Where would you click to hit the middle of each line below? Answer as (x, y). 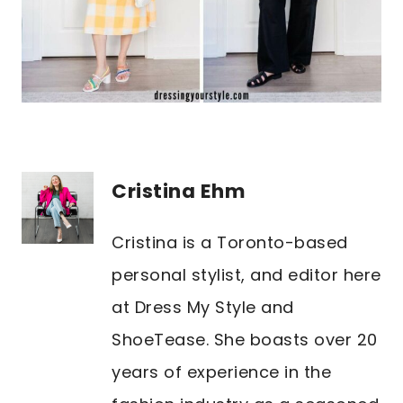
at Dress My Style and (203, 308)
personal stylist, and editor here (246, 275)
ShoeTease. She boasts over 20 (245, 340)
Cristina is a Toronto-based (230, 243)
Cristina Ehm (179, 192)
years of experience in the (221, 372)
